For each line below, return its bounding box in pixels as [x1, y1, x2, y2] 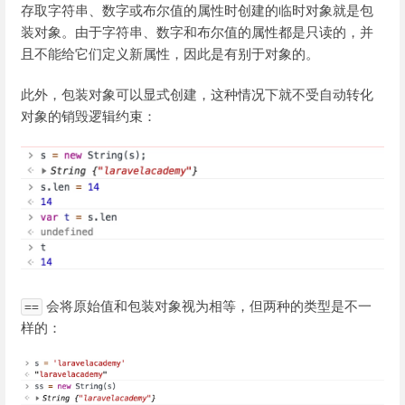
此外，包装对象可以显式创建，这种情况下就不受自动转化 [21, 85, 373, 103]
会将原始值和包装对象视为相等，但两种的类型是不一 [42, 297, 372, 316]
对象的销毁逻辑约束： [21, 107, 156, 125]
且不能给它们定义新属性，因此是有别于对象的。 [21, 44, 319, 62]
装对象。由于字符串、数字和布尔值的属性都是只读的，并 [21, 23, 373, 41]
